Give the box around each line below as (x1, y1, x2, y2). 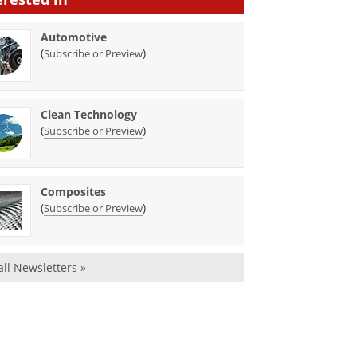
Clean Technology (41, 107, 138, 123)
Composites (41, 184, 107, 200)
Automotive (41, 29, 108, 45)
